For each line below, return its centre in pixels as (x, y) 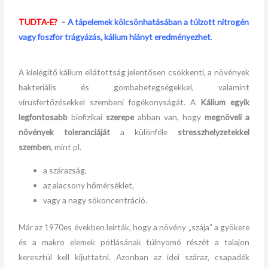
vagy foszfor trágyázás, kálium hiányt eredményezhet (115, 37)
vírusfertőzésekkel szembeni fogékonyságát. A (109, 102)
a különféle (144, 132)
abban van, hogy (169, 117)
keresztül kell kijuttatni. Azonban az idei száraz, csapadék (134, 257)
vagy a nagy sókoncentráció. (95, 200)
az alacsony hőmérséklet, (89, 185)
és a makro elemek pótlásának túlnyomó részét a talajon (134, 242)
